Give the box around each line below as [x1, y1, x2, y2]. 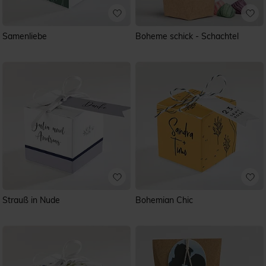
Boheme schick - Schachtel [135, 31, 239, 42]
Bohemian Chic [135, 195, 193, 205]
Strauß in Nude [2, 195, 60, 205]
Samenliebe [2, 31, 47, 42]
